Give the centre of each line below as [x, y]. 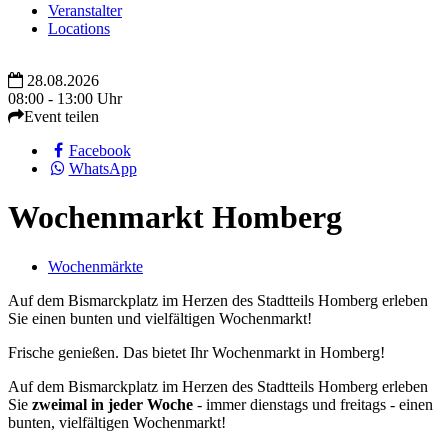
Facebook [99, 150]
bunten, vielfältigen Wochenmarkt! [117, 422]
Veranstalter [85, 10]
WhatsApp [102, 168]
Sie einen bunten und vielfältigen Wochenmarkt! [160, 318]
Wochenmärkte [95, 266]
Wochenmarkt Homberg [175, 217]
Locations [79, 28]
